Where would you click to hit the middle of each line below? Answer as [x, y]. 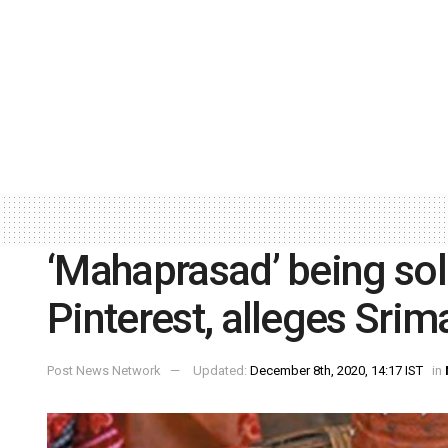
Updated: [221, 371]
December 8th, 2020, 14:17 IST [336, 371]
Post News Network [104, 371]
